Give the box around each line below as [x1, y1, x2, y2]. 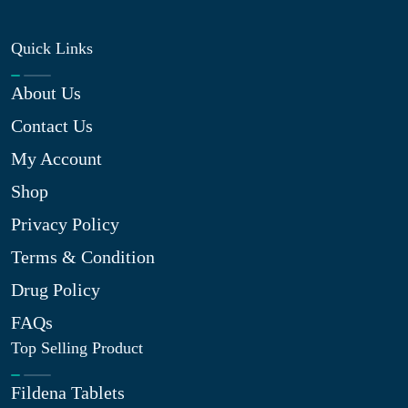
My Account [11, 148, 102, 168]
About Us [11, 83, 81, 103]
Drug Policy [11, 280, 100, 300]
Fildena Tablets [11, 382, 125, 403]
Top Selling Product [11, 339, 143, 357]
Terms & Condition [11, 247, 155, 267]
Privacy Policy [11, 214, 119, 234]
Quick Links [11, 39, 93, 57]
